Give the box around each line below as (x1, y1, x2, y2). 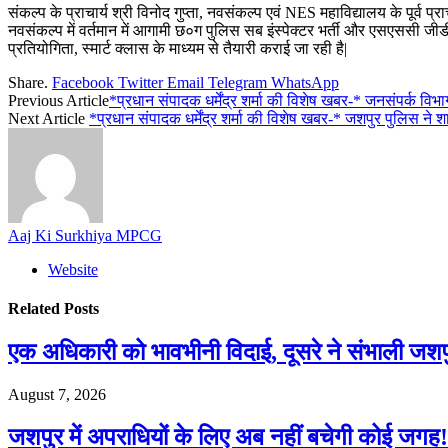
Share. (8, 73, 48, 91)
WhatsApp (271, 73, 339, 91)
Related (8, 300, 64, 318)
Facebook (52, 73, 114, 91)
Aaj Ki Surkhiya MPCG (8, 226, 162, 244)
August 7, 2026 (8, 386, 106, 404)
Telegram (208, 73, 267, 91)
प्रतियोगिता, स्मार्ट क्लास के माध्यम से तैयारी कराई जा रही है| (8, 39, 347, 57)
